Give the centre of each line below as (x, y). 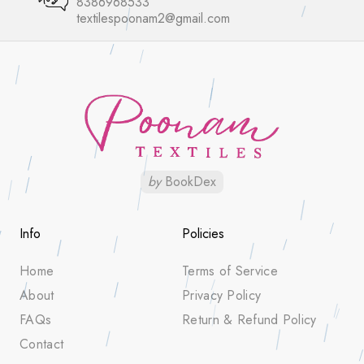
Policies (203, 234)
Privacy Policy (222, 296)
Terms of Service (230, 271)
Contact (42, 344)
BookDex (188, 182)
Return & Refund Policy (249, 320)
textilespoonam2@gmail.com (153, 18)
